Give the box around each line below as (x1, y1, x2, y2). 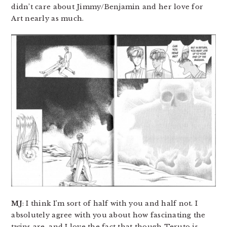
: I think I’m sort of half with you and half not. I (22, 199, 198, 208)
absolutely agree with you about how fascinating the (11, 210, 206, 219)
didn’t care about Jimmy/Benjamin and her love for (11, 2, 204, 11)
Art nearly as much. (11, 14, 84, 23)
